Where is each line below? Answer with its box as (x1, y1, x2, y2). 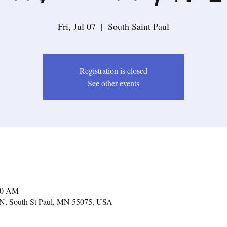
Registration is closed (80, 65, 147, 76)
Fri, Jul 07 (58, 20, 96, 32)
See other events (88, 78, 139, 88)
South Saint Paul (108, 20, 169, 32)
